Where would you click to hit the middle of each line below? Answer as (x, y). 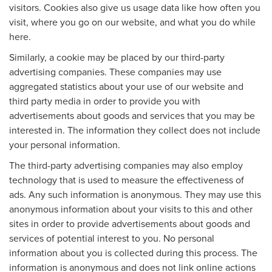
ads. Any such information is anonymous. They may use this (135, 194)
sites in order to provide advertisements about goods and (130, 223)
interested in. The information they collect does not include (135, 130)
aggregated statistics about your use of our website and (126, 86)
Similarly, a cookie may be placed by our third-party (117, 57)
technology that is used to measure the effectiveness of (127, 179)
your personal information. (65, 144)
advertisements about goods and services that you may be (132, 115)
